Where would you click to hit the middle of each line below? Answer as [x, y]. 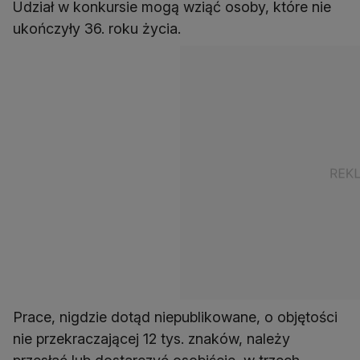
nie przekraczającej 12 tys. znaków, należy [151, 339]
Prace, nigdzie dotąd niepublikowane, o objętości [175, 317]
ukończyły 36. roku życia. [97, 29]
